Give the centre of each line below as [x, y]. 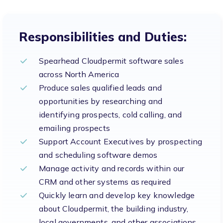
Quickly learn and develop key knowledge [117, 195]
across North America [79, 74]
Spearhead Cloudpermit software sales [111, 60]
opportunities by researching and [101, 101]
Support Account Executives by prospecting [121, 141]
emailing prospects [74, 128]
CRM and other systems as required [105, 181]
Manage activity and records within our [112, 168]
